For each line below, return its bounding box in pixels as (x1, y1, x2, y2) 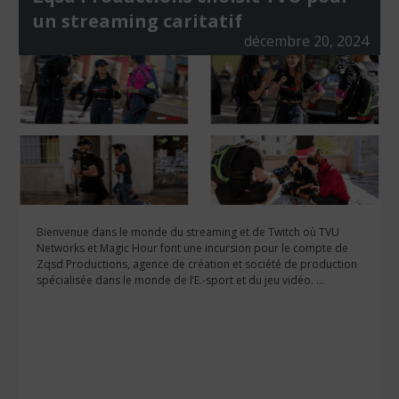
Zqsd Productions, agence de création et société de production (36, 256, 357, 273)
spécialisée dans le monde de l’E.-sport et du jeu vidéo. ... (36, 273, 324, 289)
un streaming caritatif (32, 9, 242, 34)
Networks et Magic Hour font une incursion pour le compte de (36, 240, 348, 256)
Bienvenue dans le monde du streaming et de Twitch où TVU (36, 224, 339, 240)
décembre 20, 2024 (244, 31, 370, 52)
